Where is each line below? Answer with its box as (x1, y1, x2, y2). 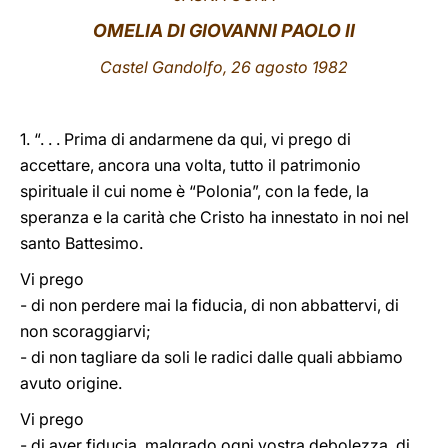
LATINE (317, 24, 369, 43)
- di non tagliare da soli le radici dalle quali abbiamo (20, 347, 403, 367)
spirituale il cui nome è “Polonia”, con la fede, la (20, 181, 369, 201)
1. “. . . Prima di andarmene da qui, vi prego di (20, 129, 351, 149)
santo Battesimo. (20, 233, 143, 253)
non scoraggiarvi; (20, 321, 151, 341)
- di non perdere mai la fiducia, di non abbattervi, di (20, 295, 399, 315)
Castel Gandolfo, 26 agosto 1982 (100, 57, 348, 77)
